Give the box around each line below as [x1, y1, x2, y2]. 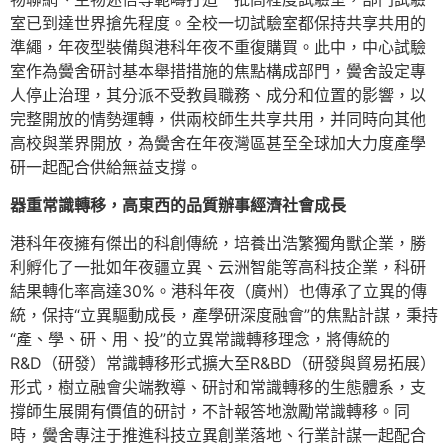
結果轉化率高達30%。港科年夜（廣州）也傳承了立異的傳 [10, 281, 427, 302]
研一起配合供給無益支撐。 [10, 156, 202, 177]
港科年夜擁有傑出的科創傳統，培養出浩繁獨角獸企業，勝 [10, 233, 426, 254]
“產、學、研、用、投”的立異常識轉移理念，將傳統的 [10, 329, 390, 350]
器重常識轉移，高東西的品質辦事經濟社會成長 [10, 195, 346, 216]
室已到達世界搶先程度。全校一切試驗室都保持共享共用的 [10, 12, 426, 33]
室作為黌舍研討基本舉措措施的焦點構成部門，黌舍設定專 [10, 60, 426, 81]
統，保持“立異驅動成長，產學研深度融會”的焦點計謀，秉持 [10, 305, 438, 326]
